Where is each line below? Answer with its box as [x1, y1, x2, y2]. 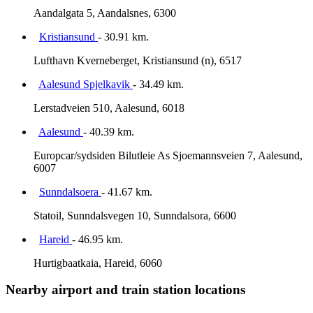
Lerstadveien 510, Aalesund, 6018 [34, 101, 184, 114]
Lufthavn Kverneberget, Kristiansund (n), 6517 [34, 54, 242, 66]
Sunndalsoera [39, 185, 101, 198]
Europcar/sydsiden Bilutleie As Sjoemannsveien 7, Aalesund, [34, 149, 303, 161]
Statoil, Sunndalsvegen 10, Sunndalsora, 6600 [34, 209, 236, 221]
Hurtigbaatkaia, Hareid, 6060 [34, 256, 162, 269]
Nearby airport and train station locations [6, 282, 245, 298]
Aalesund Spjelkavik [38, 78, 133, 90]
